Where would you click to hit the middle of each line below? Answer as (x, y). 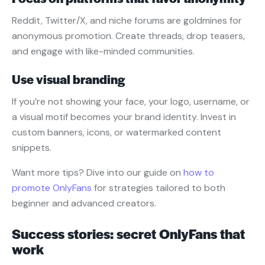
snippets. (32, 148)
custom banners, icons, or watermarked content (117, 132)
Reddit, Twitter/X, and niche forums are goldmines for (127, 21)
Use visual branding (68, 79)
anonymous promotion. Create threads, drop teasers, (128, 36)
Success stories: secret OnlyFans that (128, 234)
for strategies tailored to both (159, 188)
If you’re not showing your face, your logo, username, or (131, 102)
